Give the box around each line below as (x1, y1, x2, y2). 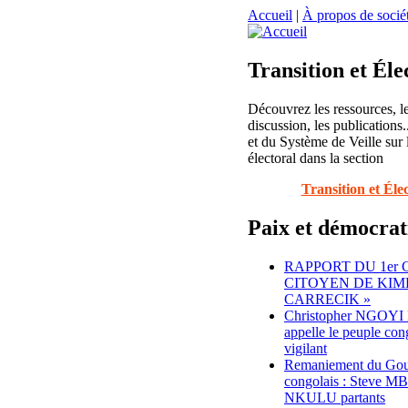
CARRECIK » (284, 291, 371, 307)
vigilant (284, 340, 327, 356)
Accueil (248, 7, 292, 23)
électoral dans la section (248, 149, 383, 166)
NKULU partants (284, 389, 385, 405)
